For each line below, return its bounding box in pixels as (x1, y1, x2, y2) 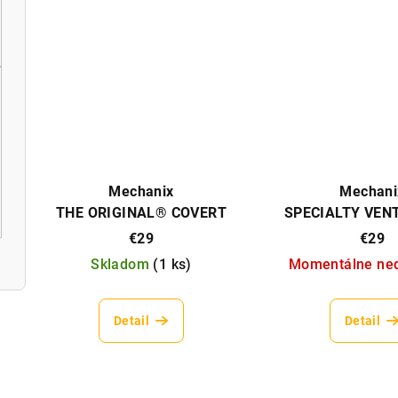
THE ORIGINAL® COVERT (55, 203, 227, 221)
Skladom (91, 255, 154, 273)
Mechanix (108, 182, 174, 200)
